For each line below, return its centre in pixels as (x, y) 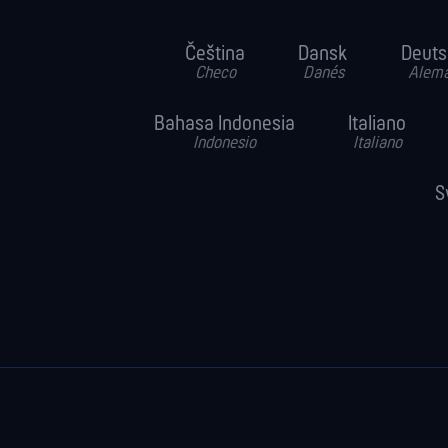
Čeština (215, 55)
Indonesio (224, 144)
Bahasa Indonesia (224, 125)
